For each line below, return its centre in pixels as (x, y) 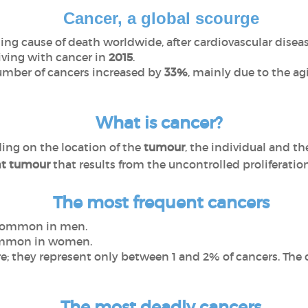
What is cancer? (161, 123)
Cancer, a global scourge (161, 18)
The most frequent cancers (161, 202)
